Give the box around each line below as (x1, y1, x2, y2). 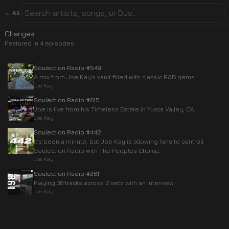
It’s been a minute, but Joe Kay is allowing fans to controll (34, 138, 203, 145)
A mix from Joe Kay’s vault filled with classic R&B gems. (34, 73, 196, 81)
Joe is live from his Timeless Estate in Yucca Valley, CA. (34, 105, 196, 113)
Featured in (5, 39, 40, 47)
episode (43, 39, 71, 47)
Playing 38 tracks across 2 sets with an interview (34, 179, 174, 187)
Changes (5, 29, 34, 38)
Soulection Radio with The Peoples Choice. (34, 147, 161, 154)
